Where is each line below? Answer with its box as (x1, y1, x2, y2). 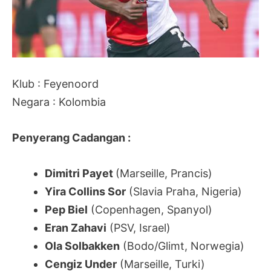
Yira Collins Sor (45, 184, 126, 198)
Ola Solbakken (45, 239, 120, 252)
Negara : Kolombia (12, 96, 106, 109)
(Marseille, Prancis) (116, 166, 212, 180)
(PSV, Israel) (106, 221, 171, 234)
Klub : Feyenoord (12, 77, 99, 91)
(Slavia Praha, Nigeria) (126, 184, 242, 198)
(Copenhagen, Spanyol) (88, 203, 212, 216)
